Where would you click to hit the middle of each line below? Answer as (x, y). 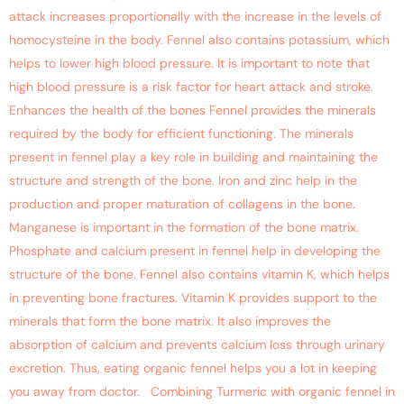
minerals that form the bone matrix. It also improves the (170, 321)
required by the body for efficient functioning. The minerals (181, 134)
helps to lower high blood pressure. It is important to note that (189, 64)
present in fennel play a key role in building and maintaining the (193, 157)
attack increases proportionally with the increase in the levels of (195, 17)
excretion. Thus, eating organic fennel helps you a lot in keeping (193, 368)
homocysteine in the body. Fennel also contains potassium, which (199, 40)
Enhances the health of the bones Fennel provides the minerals (193, 110)
